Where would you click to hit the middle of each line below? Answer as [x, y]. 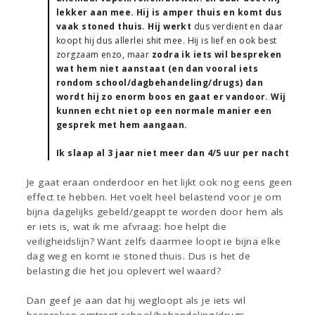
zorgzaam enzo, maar [104, 55]
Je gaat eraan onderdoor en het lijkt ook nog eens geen [160, 182]
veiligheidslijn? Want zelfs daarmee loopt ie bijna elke [154, 242]
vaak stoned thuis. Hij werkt [125, 27]
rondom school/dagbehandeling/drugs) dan [160, 83]
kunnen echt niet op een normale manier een [164, 111]
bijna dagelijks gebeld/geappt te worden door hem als [155, 212]
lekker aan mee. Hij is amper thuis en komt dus [169, 13]
